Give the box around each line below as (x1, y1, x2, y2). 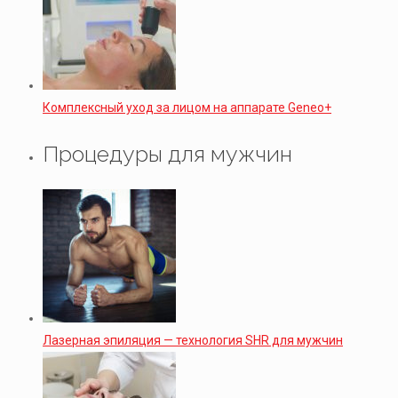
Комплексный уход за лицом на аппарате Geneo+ (43, 99, 331, 115)
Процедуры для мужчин (43, 139, 292, 167)
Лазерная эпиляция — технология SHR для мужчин (43, 332, 343, 347)
